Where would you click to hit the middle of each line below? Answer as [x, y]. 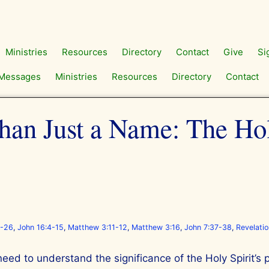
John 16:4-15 [41, 228]
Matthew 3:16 [156, 228]
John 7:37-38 [208, 228]
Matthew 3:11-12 [98, 228]
